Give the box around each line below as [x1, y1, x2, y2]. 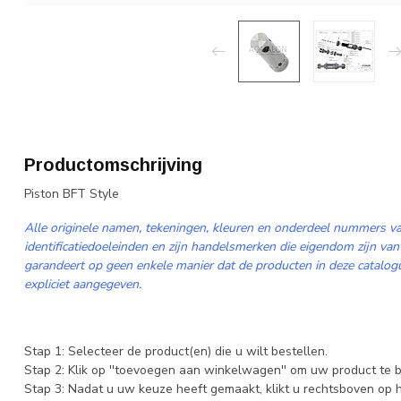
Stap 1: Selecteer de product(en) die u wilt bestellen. [24, 343, 328, 361]
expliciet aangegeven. [24, 275, 141, 293]
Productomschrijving [24, 155, 202, 175]
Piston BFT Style [24, 185, 119, 202]
